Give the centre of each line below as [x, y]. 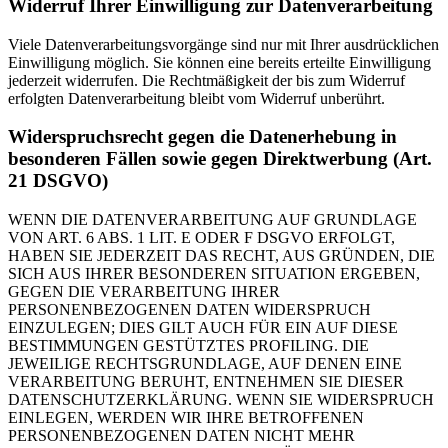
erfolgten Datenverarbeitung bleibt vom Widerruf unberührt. [196, 98]
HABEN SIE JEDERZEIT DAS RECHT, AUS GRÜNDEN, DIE [221, 255]
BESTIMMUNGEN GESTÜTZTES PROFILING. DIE [188, 345]
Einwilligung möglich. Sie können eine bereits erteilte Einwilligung [219, 62]
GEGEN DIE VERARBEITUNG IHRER [144, 291]
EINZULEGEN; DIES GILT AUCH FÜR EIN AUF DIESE [203, 327]
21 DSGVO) [58, 181]
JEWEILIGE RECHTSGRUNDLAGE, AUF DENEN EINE [205, 363]
